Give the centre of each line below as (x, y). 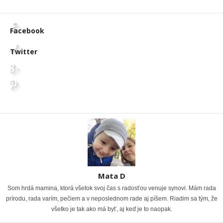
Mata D (111, 176)
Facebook (27, 31)
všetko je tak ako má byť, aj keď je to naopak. (111, 209)
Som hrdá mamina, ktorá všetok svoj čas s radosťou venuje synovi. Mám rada (111, 188)
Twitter (24, 52)
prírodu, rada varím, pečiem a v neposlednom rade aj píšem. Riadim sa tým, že (111, 199)
